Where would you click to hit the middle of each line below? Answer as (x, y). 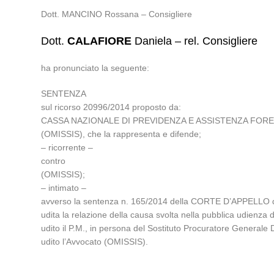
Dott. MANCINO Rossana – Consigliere (117, 14)
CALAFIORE (100, 41)
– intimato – (64, 188)
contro (54, 161)
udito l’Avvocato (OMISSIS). (95, 242)
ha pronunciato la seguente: (95, 68)
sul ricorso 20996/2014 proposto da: (111, 107)
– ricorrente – (67, 147)
